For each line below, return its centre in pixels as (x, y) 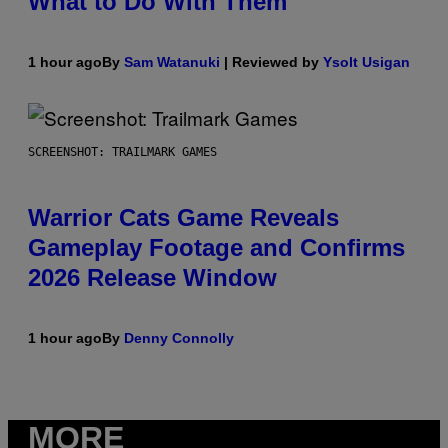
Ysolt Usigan (366, 61)
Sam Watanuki (172, 61)
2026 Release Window (152, 277)
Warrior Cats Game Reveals (183, 217)
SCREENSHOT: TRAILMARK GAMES (122, 151)
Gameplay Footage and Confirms (216, 247)
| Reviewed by (271, 61)
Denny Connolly (179, 337)
